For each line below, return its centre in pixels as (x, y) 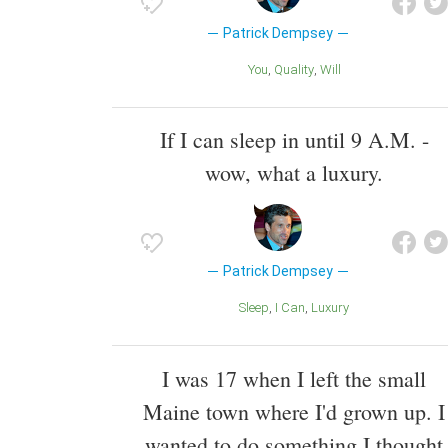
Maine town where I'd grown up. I (294, 412)
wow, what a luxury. (294, 173)
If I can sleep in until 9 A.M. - (294, 140)
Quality (298, 69)
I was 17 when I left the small (294, 379)
